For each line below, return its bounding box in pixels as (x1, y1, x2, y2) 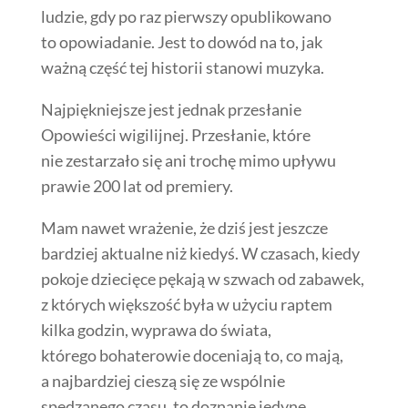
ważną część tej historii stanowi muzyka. (40, 57, 324, 78)
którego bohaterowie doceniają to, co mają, (40, 345, 343, 366)
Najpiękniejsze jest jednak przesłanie (40, 99, 301, 120)
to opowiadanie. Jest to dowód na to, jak (40, 32, 322, 53)
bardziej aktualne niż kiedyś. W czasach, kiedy (40, 243, 360, 264)
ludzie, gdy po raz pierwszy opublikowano (40, 6, 331, 27)
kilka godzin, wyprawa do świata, (40, 320, 271, 341)
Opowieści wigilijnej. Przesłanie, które (40, 125, 311, 146)
